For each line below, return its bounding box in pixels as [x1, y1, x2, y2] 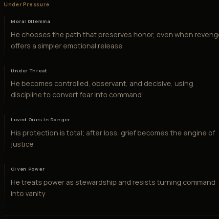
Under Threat [11, 67, 48, 74]
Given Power [11, 166, 45, 173]
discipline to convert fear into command [11, 90, 142, 100]
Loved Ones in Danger [11, 116, 70, 123]
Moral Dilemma [11, 18, 51, 24]
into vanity [11, 188, 46, 198]
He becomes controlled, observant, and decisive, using [11, 79, 194, 88]
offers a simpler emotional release [11, 41, 123, 50]
